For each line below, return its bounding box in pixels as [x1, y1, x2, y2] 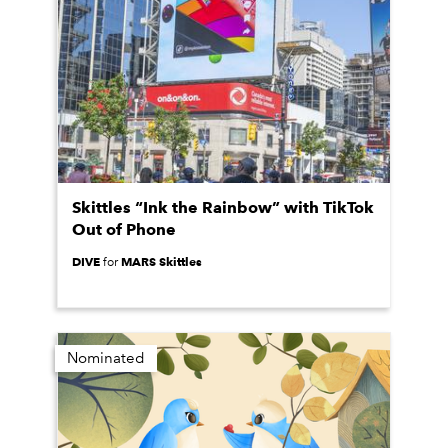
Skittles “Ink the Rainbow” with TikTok [72, 198, 374, 217]
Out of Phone [72, 220, 176, 239]
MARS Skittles [121, 254, 202, 269]
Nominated [67, 349, 145, 367]
